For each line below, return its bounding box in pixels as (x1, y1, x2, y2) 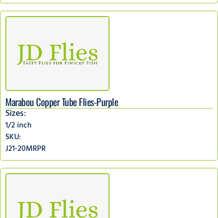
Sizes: (5, 106, 26, 123)
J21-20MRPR (5, 142, 46, 157)
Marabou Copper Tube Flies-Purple (5, 94, 118, 109)
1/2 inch (5, 118, 32, 133)
